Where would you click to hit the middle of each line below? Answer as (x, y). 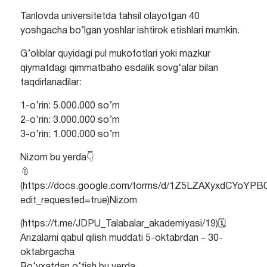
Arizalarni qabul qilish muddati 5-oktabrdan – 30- (121, 239)
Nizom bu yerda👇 (57, 158)
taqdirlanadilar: (51, 83)
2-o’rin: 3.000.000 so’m (70, 121)
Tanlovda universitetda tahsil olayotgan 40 (110, 17)
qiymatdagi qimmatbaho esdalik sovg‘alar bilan (119, 69)
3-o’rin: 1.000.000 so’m (70, 135)
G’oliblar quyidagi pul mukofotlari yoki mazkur (115, 55)
